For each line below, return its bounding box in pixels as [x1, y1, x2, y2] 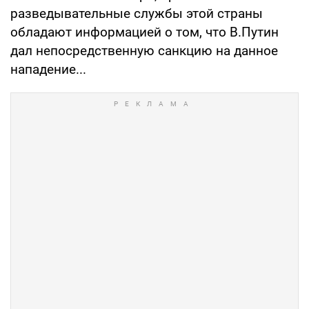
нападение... [10, 61, 86, 78]
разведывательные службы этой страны [10, 6, 263, 22]
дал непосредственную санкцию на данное [10, 43, 278, 59]
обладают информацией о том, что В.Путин [10, 24, 279, 41]
